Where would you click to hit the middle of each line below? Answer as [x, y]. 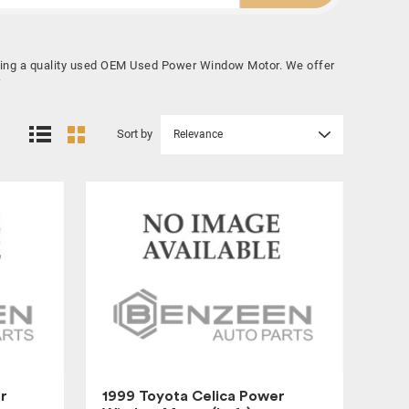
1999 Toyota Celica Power [193, 397]
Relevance [198, 134]
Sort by [135, 134]
